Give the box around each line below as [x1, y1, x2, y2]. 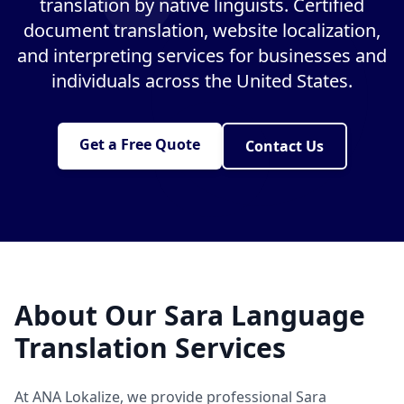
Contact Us [244, 136, 324, 156]
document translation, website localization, [23, 18, 381, 42]
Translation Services [14, 329, 286, 366]
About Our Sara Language [14, 297, 365, 334]
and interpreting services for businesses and [17, 43, 387, 68]
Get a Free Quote [78, 134, 200, 154]
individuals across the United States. [51, 69, 353, 93]
